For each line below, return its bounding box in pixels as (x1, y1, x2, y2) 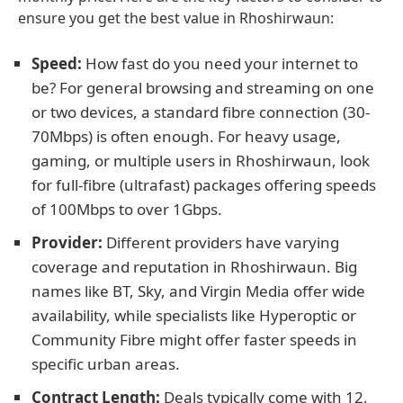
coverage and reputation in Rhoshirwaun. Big (31, 256, 357, 277)
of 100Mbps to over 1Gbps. (31, 199, 222, 219)
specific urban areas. (31, 354, 180, 374)
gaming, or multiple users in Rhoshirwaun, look (31, 150, 370, 171)
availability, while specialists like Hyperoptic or (31, 305, 356, 326)
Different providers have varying (103, 232, 339, 253)
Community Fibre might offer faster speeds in (31, 329, 357, 350)
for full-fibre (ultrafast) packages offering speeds (31, 175, 376, 195)
